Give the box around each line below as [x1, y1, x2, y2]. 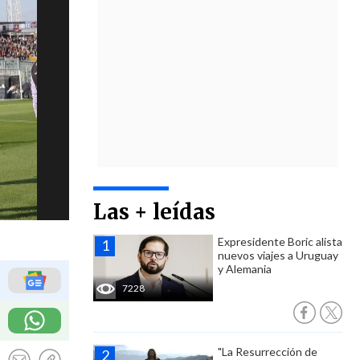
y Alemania [218, 262, 272, 276]
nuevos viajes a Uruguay [218, 248, 338, 262]
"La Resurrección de [218, 345, 317, 358]
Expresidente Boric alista [218, 235, 342, 248]
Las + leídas [93, 198, 215, 225]
